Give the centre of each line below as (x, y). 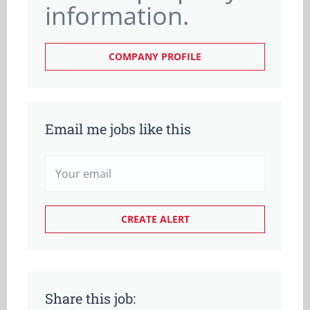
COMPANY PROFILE (155, 56)
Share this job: (90, 298)
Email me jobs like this (118, 129)
